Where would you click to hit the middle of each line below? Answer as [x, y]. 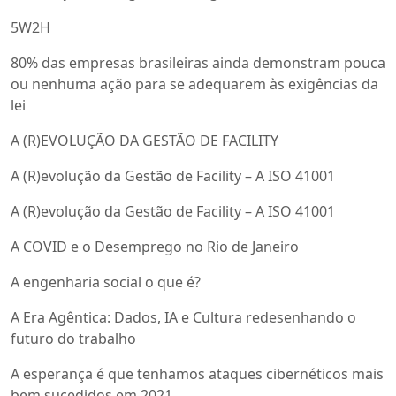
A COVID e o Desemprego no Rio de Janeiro [155, 247]
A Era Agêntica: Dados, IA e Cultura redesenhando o [183, 318]
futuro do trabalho [73, 339]
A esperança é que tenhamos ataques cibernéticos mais [197, 374]
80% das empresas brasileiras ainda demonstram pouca [198, 63]
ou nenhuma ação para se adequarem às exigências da [194, 84]
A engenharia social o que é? [106, 282]
